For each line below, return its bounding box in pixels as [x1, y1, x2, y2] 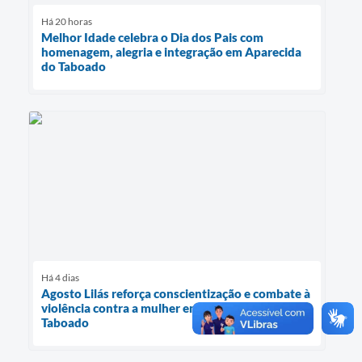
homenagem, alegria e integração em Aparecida [41, 44, 301, 60]
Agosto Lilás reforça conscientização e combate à [41, 285, 310, 301]
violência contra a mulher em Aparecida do [41, 300, 276, 315]
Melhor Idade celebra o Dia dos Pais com [41, 30, 263, 45]
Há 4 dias [41, 271, 79, 284]
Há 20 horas [41, 15, 92, 28]
